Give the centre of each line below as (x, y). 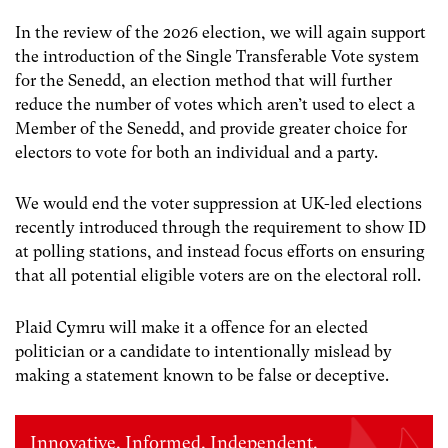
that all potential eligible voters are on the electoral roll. (218, 276)
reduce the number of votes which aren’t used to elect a (215, 105)
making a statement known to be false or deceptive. (206, 375)
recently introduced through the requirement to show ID (220, 228)
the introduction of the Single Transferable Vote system (217, 57)
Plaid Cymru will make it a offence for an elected (191, 327)
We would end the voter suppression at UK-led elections (218, 204)
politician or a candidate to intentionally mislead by (203, 351)
